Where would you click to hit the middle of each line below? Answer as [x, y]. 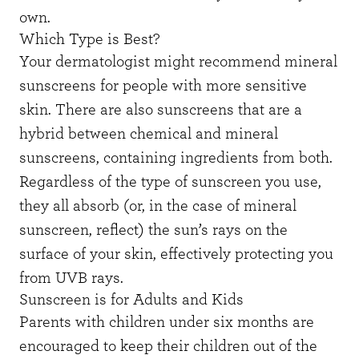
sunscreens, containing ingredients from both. [178, 157]
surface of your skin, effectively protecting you [176, 254]
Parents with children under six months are [167, 322]
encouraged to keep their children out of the [168, 346]
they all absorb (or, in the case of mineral [158, 206]
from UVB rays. [71, 278]
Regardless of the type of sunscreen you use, [170, 182]
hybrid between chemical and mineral [149, 133]
